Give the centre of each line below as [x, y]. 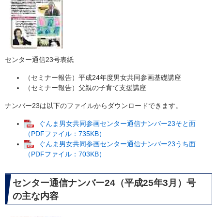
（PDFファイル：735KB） [65, 134]
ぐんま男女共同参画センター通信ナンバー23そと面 [117, 123]
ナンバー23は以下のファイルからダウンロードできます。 [93, 105]
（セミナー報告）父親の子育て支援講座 [85, 87]
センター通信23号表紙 [39, 59]
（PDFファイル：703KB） [65, 154]
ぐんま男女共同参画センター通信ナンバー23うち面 [117, 144]
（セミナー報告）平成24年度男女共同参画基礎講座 [103, 77]
